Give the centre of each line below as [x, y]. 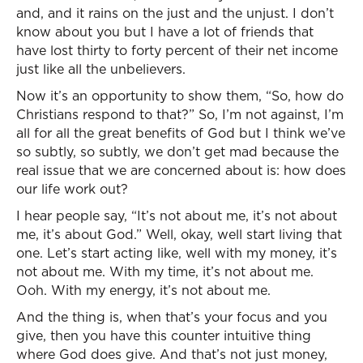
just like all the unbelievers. [101, 69]
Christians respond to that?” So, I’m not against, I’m [180, 114]
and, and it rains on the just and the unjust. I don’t [175, 13]
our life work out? [72, 189]
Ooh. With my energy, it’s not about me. [143, 290]
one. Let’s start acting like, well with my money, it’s [177, 253]
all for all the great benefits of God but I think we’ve [181, 133]
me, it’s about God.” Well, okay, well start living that [179, 234]
